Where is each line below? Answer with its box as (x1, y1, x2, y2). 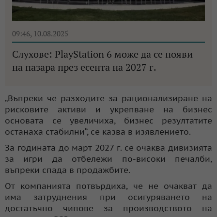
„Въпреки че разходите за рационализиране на (5, 93, 212, 104)
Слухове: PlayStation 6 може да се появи (12, 47, 193, 61)
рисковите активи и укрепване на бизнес (5, 104, 212, 115)
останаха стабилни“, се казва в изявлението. (5, 126, 191, 137)
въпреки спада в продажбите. (5, 164, 130, 175)
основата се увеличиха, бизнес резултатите (5, 115, 212, 126)
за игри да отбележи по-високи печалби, (5, 153, 212, 164)
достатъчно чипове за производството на (5, 202, 212, 214)
